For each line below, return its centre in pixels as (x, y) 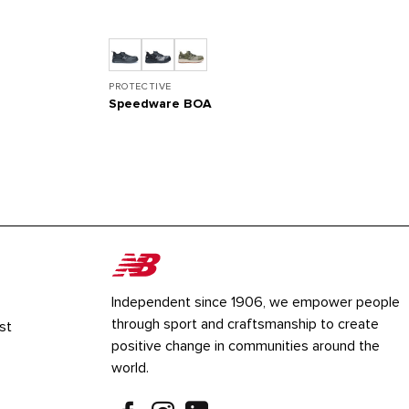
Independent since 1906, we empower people (255, 303)
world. (130, 368)
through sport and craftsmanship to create (245, 325)
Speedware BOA (161, 104)
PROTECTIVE (140, 86)
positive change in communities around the (245, 346)
